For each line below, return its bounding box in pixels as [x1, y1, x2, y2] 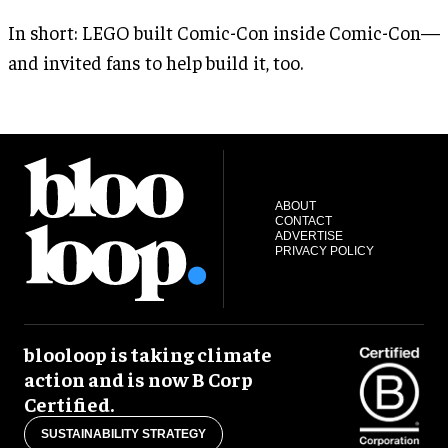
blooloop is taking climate [24, 340, 272, 366]
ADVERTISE [274, 228, 343, 243]
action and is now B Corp [24, 365, 253, 391]
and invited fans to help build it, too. [8, 50, 303, 75]
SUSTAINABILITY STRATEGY [41, 426, 206, 441]
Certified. [24, 390, 114, 416]
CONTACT [274, 213, 332, 228]
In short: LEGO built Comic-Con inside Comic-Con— [8, 20, 440, 45]
